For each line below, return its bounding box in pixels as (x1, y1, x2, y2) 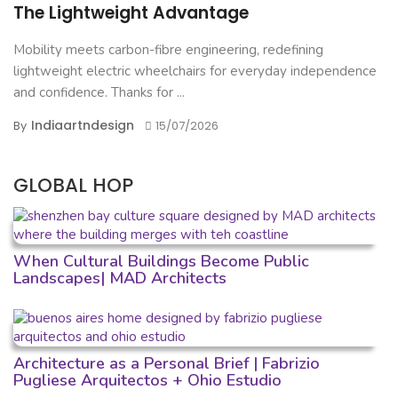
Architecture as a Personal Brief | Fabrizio (13, 352, 320, 374)
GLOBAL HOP (13, 172, 133, 199)
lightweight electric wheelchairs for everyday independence (13, 62, 377, 81)
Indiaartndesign (31, 116, 134, 135)
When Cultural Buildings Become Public (13, 250, 309, 272)
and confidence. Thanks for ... (13, 84, 185, 102)
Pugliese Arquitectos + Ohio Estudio (13, 369, 282, 391)
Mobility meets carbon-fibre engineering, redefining (13, 41, 323, 60)
